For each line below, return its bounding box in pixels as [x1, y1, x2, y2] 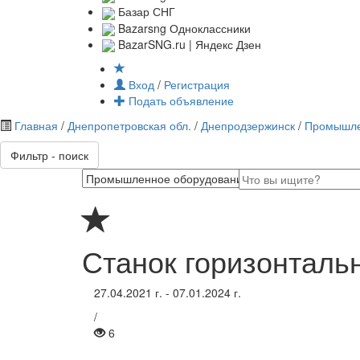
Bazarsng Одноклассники [115, 19, 251, 36]
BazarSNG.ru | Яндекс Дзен [115, 35, 261, 52]
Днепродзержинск [198, 117, 298, 134]
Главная [11, 117, 61, 134]
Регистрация [164, 76, 230, 93]
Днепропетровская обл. [64, 117, 194, 134]
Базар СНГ [115, 3, 175, 20]
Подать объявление [125, 92, 234, 109]
